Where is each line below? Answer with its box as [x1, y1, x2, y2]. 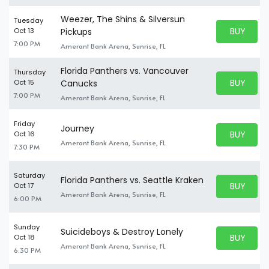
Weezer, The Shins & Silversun [61, 13, 185, 25]
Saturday [14, 170, 45, 180]
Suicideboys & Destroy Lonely [61, 226, 183, 238]
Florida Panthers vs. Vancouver [61, 64, 189, 77]
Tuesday [14, 15, 43, 25]
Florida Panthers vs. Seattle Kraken [61, 174, 204, 186]
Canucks [61, 77, 97, 89]
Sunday [14, 222, 40, 232]
